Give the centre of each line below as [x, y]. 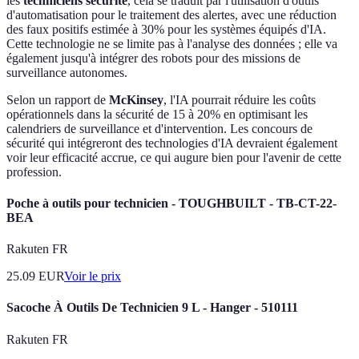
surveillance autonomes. [67, 72]
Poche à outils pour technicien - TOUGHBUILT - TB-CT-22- [171, 203]
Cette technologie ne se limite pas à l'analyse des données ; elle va [172, 43]
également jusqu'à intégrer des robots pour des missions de [153, 58]
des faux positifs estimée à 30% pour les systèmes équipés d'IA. [166, 29]
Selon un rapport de [58, 99]
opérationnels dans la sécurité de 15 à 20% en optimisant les [157, 114]
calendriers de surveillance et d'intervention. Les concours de [159, 128]
